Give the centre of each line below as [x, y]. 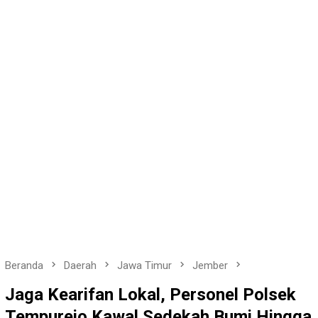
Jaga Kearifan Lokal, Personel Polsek [150, 294]
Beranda [24, 265]
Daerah [80, 265]
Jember [210, 265]
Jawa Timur [144, 265]
